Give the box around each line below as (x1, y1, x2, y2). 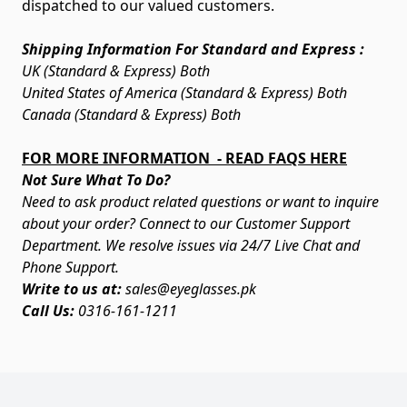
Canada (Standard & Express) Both (22, 104, 241, 124)
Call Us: (22, 301, 78, 321)
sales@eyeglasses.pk (125, 279, 256, 299)
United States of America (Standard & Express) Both (22, 83, 347, 103)
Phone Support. (22, 257, 119, 277)
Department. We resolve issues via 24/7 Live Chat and (22, 235, 360, 255)
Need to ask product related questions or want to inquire (22, 192, 379, 212)
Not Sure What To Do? (22, 170, 170, 190)
